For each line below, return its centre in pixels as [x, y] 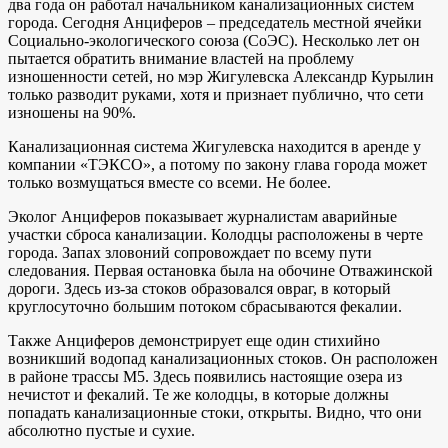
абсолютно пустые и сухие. [101, 430]
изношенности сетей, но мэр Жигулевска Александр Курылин [221, 76]
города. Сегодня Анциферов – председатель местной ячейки [215, 22]
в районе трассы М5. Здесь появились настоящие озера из [205, 376]
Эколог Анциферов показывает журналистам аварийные [202, 216]
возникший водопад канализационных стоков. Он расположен [223, 358]
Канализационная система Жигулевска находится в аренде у [214, 146]
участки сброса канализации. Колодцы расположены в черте [215, 234]
